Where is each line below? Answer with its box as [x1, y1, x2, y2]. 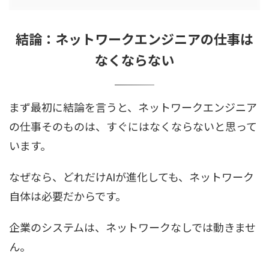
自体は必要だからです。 [9, 187, 126, 204]
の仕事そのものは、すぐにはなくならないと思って [9, 118, 257, 134]
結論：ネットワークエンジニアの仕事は [16, 28, 253, 48]
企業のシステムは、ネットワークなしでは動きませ [9, 219, 256, 235]
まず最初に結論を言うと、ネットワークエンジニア [9, 98, 257, 115]
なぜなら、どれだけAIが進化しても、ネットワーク [9, 168, 254, 184]
